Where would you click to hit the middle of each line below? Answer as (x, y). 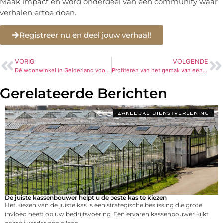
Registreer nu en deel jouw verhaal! (85, 35)
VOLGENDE (190, 62)
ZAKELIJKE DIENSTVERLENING (164, 113)
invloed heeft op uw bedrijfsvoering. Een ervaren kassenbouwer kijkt (107, 214)
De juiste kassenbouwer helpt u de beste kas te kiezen (86, 198)
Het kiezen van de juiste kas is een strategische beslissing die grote (104, 205)
